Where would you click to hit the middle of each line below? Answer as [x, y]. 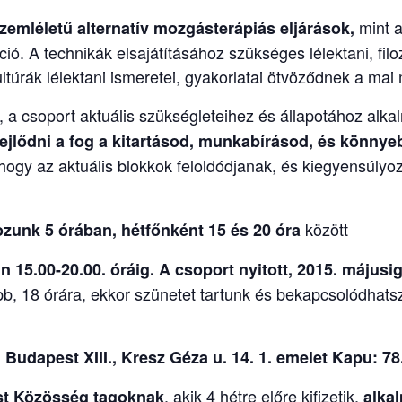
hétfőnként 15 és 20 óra [211, 229]
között [324, 228]
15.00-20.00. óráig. [85, 269]
